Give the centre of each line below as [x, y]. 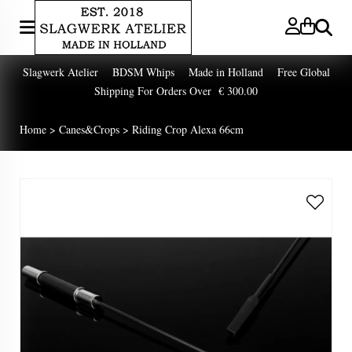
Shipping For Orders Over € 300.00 [176, 91]
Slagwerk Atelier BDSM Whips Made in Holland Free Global [176, 72]
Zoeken [331, 27]
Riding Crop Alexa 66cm [188, 129]
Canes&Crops [89, 129]
